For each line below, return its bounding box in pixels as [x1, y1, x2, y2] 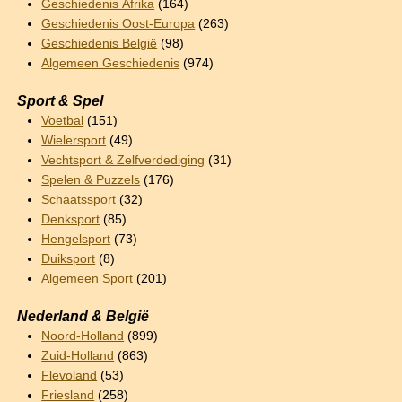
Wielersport [41, 133, 107, 147]
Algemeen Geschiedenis [41, 56, 180, 70]
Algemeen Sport [41, 271, 134, 285]
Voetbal [41, 113, 84, 127]
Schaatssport [41, 192, 117, 206]
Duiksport [41, 251, 96, 266]
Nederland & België [17, 308, 149, 324]
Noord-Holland [41, 328, 125, 343]
